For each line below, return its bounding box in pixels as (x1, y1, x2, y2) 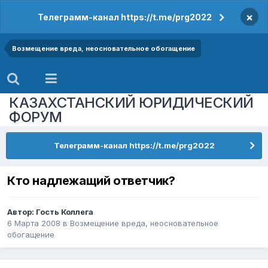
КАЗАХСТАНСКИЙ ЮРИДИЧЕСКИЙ (9, 93, 254, 111)
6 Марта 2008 (7, 218, 60, 229)
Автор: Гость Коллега (7, 207, 93, 217)
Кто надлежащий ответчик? (7, 173, 175, 188)
